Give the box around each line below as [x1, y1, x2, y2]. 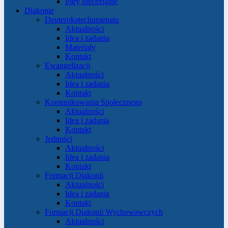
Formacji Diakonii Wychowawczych [45, 208, 163, 216]
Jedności [45, 134, 72, 143]
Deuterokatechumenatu [45, 15, 119, 24]
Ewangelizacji [45, 61, 90, 70]
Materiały [65, 43, 96, 51]
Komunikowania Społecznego [45, 98, 142, 106]
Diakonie [24, 6, 54, 15]
